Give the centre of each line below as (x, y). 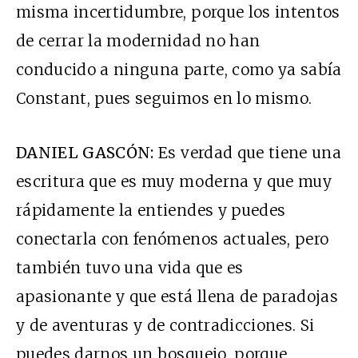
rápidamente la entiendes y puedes (151, 211)
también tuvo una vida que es (130, 268)
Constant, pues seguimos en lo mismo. (164, 99)
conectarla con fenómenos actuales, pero (173, 239)
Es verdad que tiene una (248, 153)
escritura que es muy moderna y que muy (174, 182)
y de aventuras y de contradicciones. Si (165, 326)
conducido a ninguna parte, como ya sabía (179, 70)
